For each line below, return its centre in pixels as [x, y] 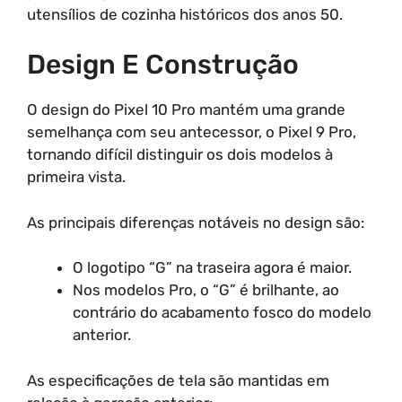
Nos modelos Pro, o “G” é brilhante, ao [206, 290]
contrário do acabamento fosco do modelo [222, 312]
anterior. [102, 335]
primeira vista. [76, 177]
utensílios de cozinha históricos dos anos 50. [185, 14]
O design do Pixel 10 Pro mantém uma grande [186, 109]
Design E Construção [163, 65]
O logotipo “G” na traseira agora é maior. [212, 267]
